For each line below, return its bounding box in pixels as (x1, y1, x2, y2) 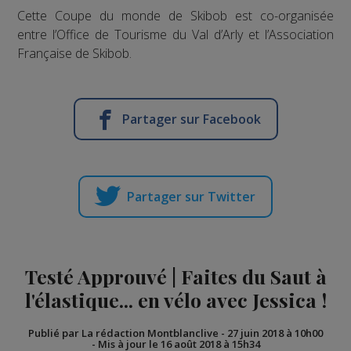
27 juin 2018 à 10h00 (227, 325, 323, 340)
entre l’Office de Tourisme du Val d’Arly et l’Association (17, 25, 334, 43)
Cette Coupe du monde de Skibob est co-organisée (17, 6, 334, 24)
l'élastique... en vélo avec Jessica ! (24, 286, 327, 313)
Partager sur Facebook (121, 110, 261, 128)
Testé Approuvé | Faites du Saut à (24, 262, 327, 289)
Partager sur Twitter (127, 187, 255, 205)
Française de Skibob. (17, 44, 132, 62)
